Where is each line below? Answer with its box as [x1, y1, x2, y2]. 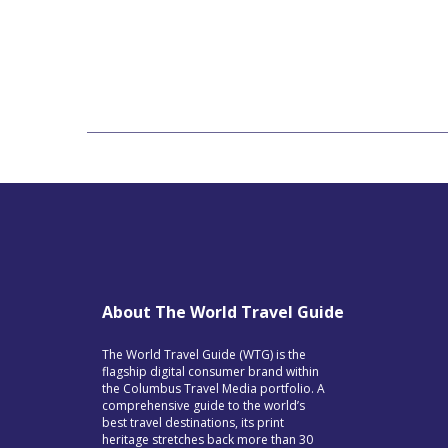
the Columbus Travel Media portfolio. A [102, 379, 325, 397]
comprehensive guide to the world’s [102, 396, 305, 414]
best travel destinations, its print [102, 413, 284, 431]
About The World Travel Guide [102, 300, 344, 323]
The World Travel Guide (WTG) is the [102, 345, 306, 363]
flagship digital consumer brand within [102, 362, 319, 380]
